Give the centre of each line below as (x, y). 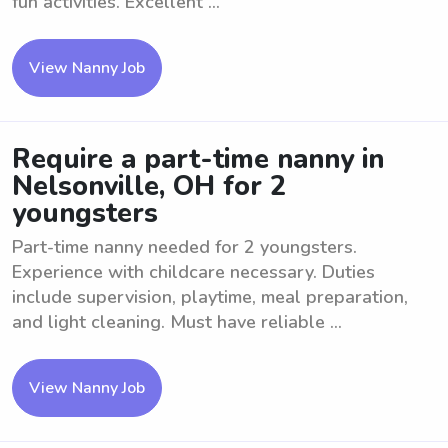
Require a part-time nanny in (198, 159)
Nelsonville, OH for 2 (149, 186)
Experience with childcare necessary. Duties (193, 272)
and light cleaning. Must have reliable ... (177, 322)
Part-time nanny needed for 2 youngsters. (184, 247)
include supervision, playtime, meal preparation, (210, 297)
